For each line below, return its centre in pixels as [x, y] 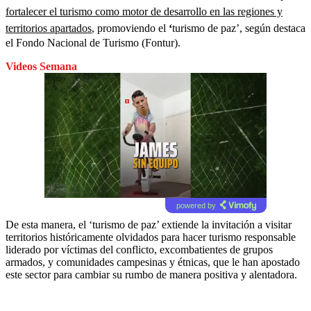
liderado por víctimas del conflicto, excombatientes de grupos [139, 249]
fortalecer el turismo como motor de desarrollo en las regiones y [144, 11]
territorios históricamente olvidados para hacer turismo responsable [151, 237]
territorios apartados [49, 28]
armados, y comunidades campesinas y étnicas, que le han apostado [153, 262]
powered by [196, 205]
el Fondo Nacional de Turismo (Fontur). [93, 42]
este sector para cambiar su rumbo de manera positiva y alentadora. [151, 274]
